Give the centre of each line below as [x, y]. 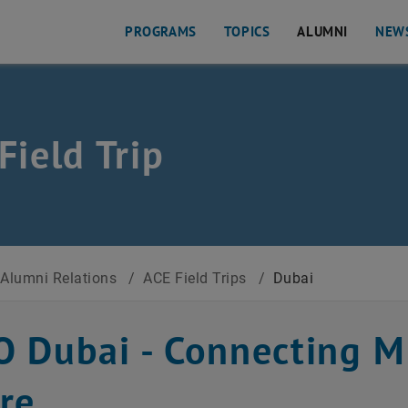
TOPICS [247, 31]
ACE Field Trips [197, 278]
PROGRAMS [160, 31]
